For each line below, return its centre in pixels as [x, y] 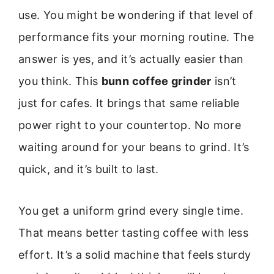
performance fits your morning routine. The [136, 37]
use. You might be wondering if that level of [136, 15]
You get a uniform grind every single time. [131, 211]
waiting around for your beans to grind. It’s [134, 147]
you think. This [60, 81]
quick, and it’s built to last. [89, 169]
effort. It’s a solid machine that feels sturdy [135, 255]
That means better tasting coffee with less [134, 233]
